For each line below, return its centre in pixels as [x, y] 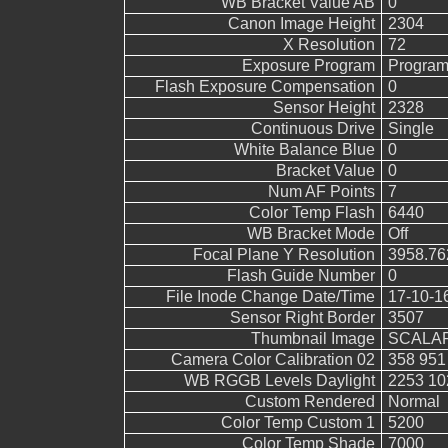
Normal [413, 401]
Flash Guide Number [300, 275]
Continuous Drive [312, 128]
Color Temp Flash [311, 212]
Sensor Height [323, 107]
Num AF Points [321, 191]
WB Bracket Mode [310, 233]
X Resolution [328, 44]
